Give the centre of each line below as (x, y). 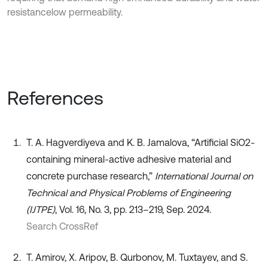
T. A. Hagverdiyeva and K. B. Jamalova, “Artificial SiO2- (141, 143)
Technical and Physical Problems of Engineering (129, 193)
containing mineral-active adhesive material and (129, 159)
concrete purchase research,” (91, 176)
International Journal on (204, 176)
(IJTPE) (41, 210)
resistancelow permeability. (65, 12)
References (55, 98)
